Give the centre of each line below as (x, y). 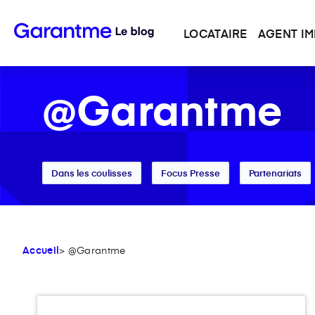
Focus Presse (190, 173)
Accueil (41, 250)
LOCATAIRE (216, 33)
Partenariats (276, 173)
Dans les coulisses (91, 173)
